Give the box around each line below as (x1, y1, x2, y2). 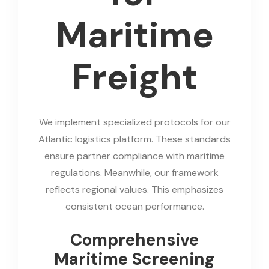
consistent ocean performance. (65, 199, 204, 213)
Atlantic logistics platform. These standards (38, 132, 231, 145)
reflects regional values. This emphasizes (46, 183, 223, 196)
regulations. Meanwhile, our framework (50, 166, 219, 179)
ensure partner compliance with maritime (44, 149, 225, 162)
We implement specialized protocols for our (38, 115, 231, 128)
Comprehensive (70, 228, 199, 251)
